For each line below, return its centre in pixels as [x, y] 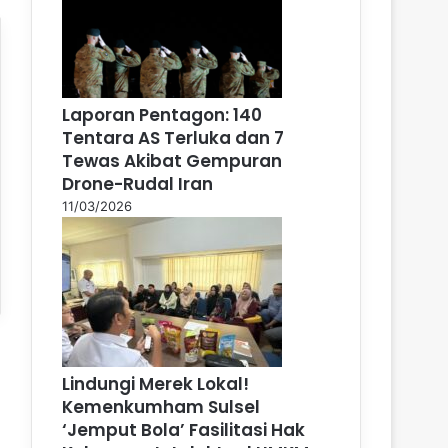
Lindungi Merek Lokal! [155, 383]
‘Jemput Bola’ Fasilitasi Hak [183, 429]
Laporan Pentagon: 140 [162, 114]
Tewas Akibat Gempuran [172, 160]
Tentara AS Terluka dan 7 [173, 137]
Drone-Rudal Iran [137, 183]
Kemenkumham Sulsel [161, 406]
